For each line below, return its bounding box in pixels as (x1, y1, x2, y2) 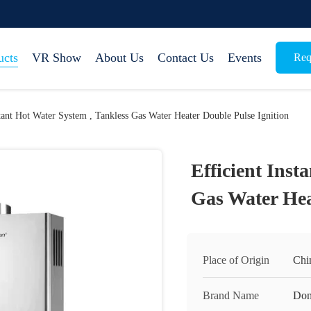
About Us (95, 51, 144, 65)
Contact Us (158, 51, 214, 65)
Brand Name (203, 289, 259, 301)
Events (228, 51, 262, 65)
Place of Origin (203, 254, 269, 266)
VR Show (32, 51, 81, 65)
